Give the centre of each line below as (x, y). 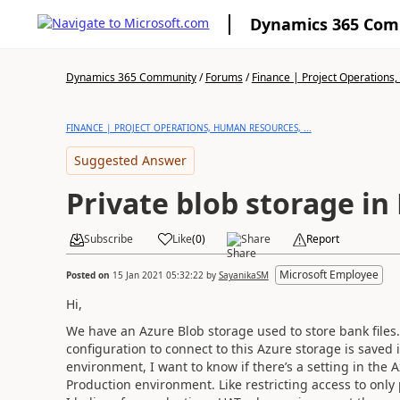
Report (322, 239)
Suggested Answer (130, 160)
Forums (224, 77)
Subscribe (108, 239)
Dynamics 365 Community (131, 77)
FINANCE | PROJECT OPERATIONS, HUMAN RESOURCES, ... (188, 128)
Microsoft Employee (329, 274)
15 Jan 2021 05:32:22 (158, 275)
